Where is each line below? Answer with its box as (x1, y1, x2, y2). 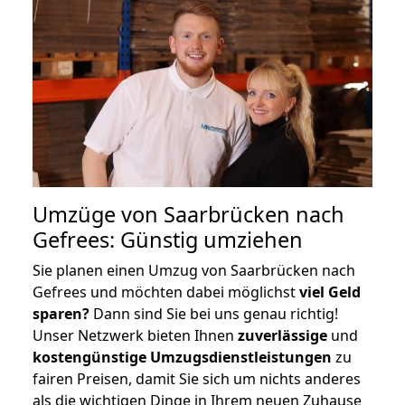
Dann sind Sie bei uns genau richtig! (89, 303, 338, 324)
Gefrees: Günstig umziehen (33, 224, 303, 254)
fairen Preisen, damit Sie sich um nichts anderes (33, 368, 361, 389)
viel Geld (299, 281, 361, 302)
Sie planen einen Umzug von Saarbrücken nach (33, 259, 355, 280)
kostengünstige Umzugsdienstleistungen (33, 346, 332, 367)
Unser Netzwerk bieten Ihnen (33, 325, 238, 345)
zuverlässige (238, 325, 327, 345)
